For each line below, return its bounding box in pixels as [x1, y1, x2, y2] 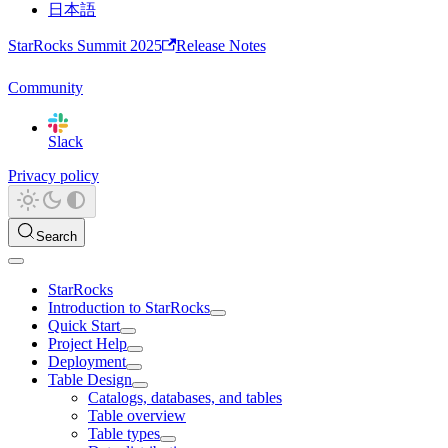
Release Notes [175, 37, 266, 54]
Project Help [48, 335, 127, 352]
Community [8, 79, 83, 96]
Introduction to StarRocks [48, 299, 210, 316]
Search [36, 229, 77, 244]
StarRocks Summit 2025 [8, 37, 162, 54]
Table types [88, 425, 160, 442]
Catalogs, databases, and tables [88, 389, 282, 406]
